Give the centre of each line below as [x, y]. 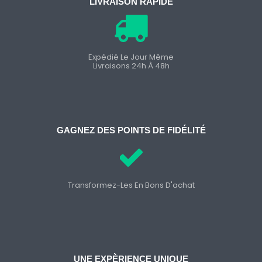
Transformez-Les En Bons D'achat [131, 185]
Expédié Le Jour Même [131, 57]
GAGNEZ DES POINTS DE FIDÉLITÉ [131, 130]
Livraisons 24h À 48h [131, 65]
